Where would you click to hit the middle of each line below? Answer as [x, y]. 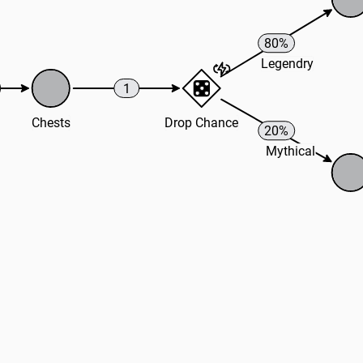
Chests [51, 122]
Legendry [287, 64]
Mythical [291, 152]
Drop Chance [202, 122]
